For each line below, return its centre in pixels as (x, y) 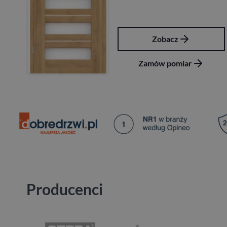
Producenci (65, 189)
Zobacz (37, 39)
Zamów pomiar (37, 63)
